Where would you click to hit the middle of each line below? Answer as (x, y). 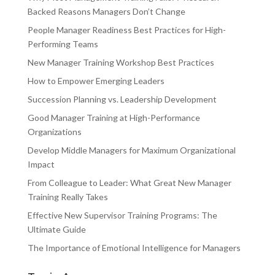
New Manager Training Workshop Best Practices (121, 63)
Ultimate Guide (56, 230)
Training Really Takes (68, 197)
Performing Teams (63, 44)
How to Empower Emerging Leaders (96, 81)
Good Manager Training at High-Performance (114, 118)
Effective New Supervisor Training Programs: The (122, 215)
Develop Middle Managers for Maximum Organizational (131, 150)
